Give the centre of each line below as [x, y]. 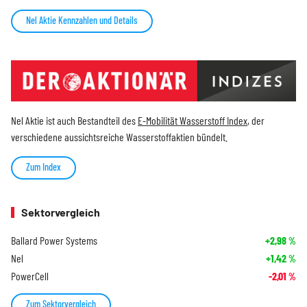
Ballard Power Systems [54, 241]
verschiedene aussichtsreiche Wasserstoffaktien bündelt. [119, 137]
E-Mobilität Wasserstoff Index [193, 121]
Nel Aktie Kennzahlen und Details [82, 20]
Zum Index [44, 167]
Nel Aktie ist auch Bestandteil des [74, 121]
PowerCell [30, 276]
